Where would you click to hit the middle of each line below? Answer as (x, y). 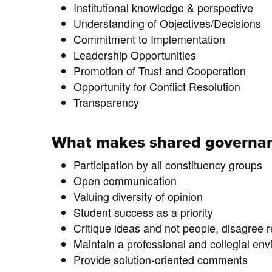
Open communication (125, 181)
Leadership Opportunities (134, 55)
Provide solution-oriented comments (160, 260)
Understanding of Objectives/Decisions (167, 24)
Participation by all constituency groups (168, 165)
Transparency (106, 103)
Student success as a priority (143, 212)
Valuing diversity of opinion (138, 197)
